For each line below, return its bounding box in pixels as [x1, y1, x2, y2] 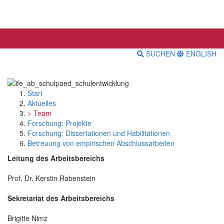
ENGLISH [184, 48, 216, 59]
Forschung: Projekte [27, 117, 91, 128]
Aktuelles [27, 97, 56, 108]
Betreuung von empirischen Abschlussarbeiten [27, 137, 174, 148]
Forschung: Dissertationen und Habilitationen [27, 127, 170, 138]
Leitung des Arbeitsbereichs [7, 152, 104, 163]
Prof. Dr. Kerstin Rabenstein [7, 172, 95, 183]
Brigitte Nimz [7, 212, 47, 223]
